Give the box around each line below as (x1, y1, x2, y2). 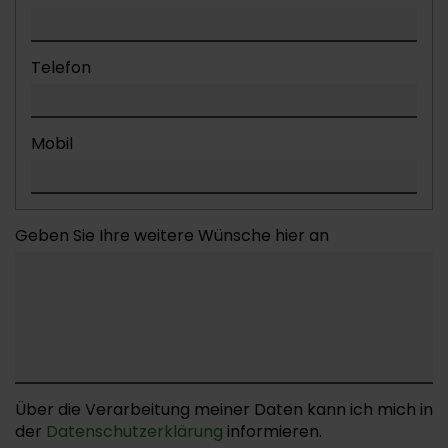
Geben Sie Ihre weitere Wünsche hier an (15, 224, 329, 247)
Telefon (31, 56, 91, 79)
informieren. (223, 420, 322, 443)
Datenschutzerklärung (46, 420, 223, 443)
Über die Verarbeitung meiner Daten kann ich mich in (15, 398, 433, 421)
